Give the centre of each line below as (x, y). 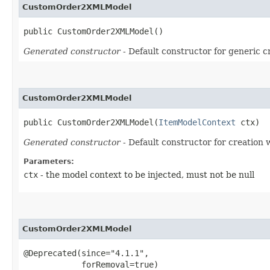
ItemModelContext (197, 122)
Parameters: (49, 161)
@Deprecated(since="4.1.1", (86, 253)
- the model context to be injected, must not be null (146, 174)
